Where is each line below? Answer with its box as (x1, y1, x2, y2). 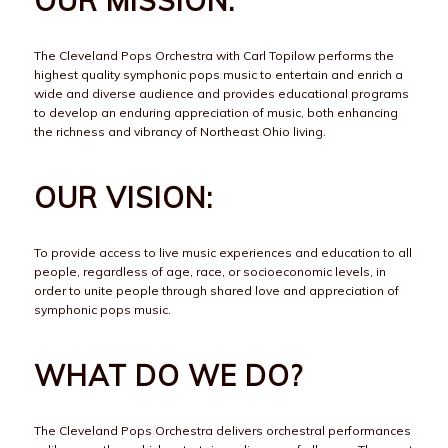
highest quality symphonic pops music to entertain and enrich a (33, 67, 403, 83)
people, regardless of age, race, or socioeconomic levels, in (33, 264, 386, 280)
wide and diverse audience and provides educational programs (33, 86, 409, 102)
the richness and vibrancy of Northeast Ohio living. (33, 124, 326, 140)
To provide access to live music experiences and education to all (33, 245, 412, 261)
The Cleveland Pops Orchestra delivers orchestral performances (33, 423, 411, 439)
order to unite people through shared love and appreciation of (33, 283, 399, 299)
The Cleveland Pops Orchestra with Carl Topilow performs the (33, 48, 394, 64)
